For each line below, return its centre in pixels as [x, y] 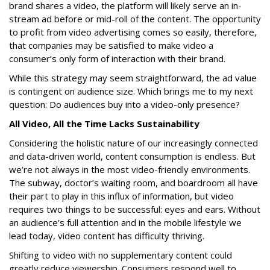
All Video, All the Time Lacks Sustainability [104, 124]
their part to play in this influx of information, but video [121, 196]
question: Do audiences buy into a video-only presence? [126, 104]
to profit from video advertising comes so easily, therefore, [133, 32]
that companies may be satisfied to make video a [111, 45]
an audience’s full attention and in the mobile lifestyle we [125, 222]
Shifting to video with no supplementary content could [121, 255]
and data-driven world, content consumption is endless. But [132, 156]
